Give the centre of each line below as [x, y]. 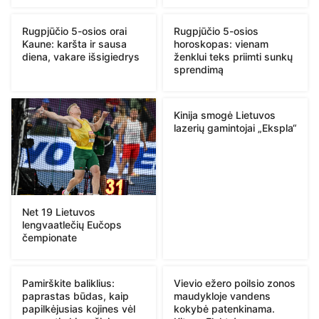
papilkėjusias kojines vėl [79, 308]
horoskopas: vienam [221, 44]
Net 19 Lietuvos [59, 211]
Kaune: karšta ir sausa [74, 44]
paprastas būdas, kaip [75, 296]
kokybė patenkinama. [224, 308]
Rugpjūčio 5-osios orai [74, 31]
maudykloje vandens [222, 296]
